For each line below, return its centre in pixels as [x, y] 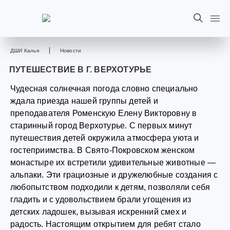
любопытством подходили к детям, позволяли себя [110, 187]
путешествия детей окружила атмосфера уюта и [105, 138]
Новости [71, 51]
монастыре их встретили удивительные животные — [113, 162]
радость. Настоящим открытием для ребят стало [106, 224]
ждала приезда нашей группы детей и [84, 101]
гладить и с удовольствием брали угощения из [101, 199]
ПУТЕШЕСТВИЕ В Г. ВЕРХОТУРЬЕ [81, 70]
